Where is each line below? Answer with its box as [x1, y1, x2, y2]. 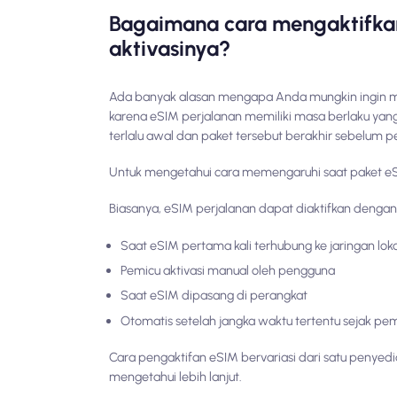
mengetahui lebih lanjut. [109, 368, 243, 385]
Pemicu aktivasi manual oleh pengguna [121, 262, 335, 279]
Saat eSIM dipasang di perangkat [121, 287, 307, 304]
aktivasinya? [109, 35, 231, 62]
